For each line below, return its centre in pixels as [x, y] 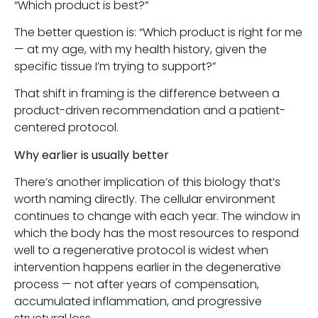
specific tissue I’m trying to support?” [115, 66]
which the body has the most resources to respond [157, 234]
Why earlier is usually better [92, 155]
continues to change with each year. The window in [157, 216]
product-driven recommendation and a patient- [150, 111]
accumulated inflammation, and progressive [138, 302]
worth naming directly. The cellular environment [145, 199]
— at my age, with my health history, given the [141, 49]
